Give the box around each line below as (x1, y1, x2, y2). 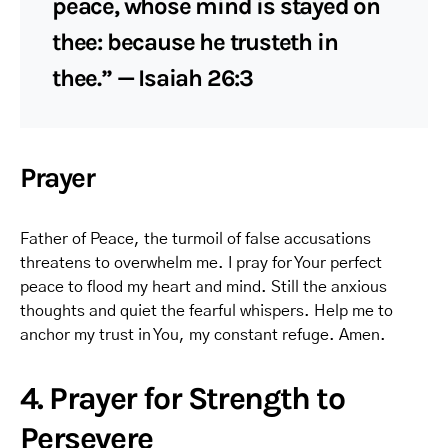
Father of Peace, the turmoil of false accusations (20, 231, 371, 247)
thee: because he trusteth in (52, 28, 338, 56)
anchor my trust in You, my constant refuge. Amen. (20, 327, 386, 343)
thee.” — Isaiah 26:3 (52, 64, 254, 92)
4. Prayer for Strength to (20, 380, 344, 417)
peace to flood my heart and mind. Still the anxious (20, 279, 387, 295)
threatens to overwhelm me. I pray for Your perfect (20, 255, 382, 271)
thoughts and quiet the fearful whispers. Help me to (20, 303, 393, 319)
